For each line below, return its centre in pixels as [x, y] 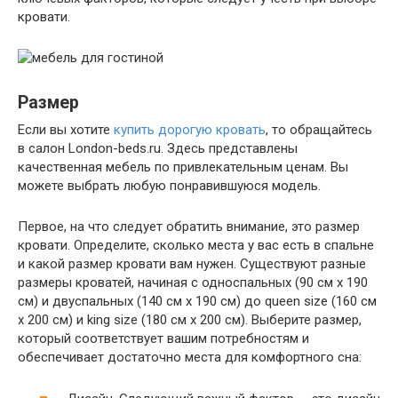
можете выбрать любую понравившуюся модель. [169, 186]
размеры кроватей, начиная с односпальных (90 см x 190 [193, 283]
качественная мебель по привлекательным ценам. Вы [183, 167]
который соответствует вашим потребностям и [163, 338]
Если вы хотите [66, 130]
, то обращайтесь [319, 130]
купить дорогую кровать [190, 130]
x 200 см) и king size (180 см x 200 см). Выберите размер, [190, 320]
